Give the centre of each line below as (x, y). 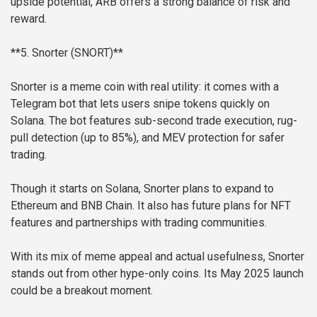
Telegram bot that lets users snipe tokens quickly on (140, 104)
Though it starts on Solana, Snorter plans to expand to (142, 189)
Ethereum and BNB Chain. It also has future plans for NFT (151, 206)
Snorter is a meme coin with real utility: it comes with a (145, 87)
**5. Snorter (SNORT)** (67, 53)
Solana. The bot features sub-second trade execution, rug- (154, 121)
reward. (29, 19)
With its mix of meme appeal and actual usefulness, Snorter (157, 257)
